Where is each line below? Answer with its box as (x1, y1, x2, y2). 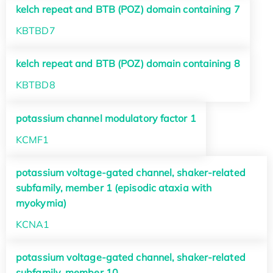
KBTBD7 (16, 24, 55, 37)
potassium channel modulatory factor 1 (16, 112, 196, 124)
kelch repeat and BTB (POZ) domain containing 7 (16, 3, 240, 16)
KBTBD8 (16, 79, 55, 91)
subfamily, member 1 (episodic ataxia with (16, 181, 212, 194)
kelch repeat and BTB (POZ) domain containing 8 (16, 57, 240, 70)
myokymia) (16, 196, 66, 209)
